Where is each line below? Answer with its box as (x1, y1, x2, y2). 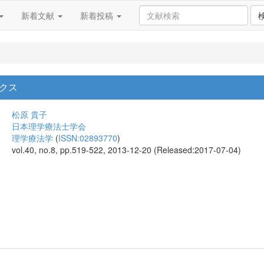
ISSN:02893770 (58, 132, 117, 144)
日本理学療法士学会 (12, 120, 86, 132)
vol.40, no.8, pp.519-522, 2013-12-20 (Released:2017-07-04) (12, 144, 241, 156)
